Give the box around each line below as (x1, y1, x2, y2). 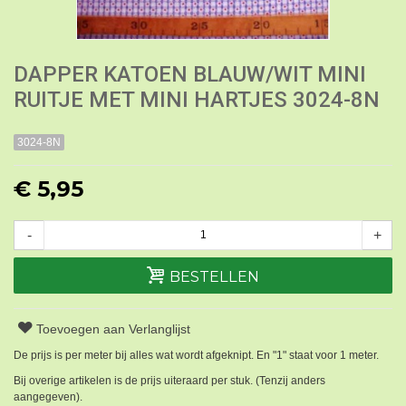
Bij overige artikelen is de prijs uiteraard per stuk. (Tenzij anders (14, 373, 325, 387)
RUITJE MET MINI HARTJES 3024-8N (14, 86, 380, 112)
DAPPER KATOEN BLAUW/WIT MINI (14, 61, 366, 87)
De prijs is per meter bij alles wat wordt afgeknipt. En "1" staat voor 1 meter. (14, 348, 379, 362)
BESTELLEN (169, 266, 259, 285)
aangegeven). (14, 390, 82, 403)
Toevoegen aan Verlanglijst (36, 321, 191, 336)
